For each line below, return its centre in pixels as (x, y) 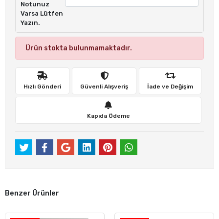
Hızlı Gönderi (42, 86)
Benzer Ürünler (32, 193)
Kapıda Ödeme (108, 116)
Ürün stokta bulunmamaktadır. (79, 48)
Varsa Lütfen (42, 13)
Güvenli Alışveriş (104, 86)
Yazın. (30, 23)
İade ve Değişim (170, 86)
